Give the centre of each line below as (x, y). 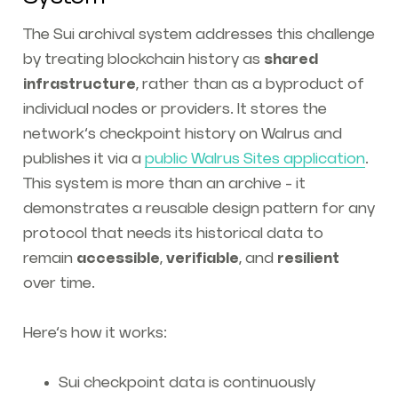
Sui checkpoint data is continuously (187, 383)
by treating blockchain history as (143, 60)
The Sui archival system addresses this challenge (199, 35)
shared (291, 60)
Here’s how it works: (95, 334)
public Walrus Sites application (255, 159)
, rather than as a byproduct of (250, 85)
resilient (308, 259)
